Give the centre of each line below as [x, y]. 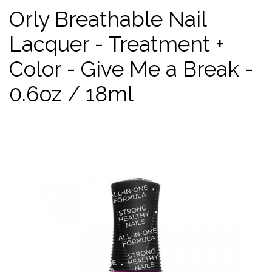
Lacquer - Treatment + [117, 44]
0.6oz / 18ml [71, 94]
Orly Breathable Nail [108, 19]
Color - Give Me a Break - [131, 69]
